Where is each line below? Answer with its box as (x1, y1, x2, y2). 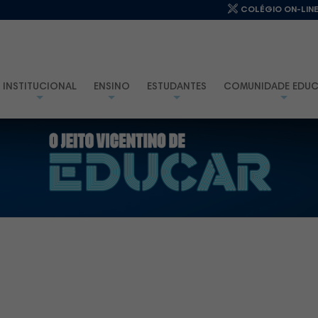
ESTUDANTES (146, 82, 207, 92)
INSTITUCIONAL (2, 82, 77, 92)
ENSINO (93, 82, 130, 92)
